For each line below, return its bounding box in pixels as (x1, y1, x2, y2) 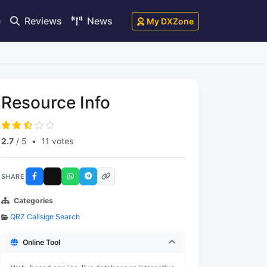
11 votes (41, 136, 73, 146)
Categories (14, 196, 53, 205)
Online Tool (23, 238, 60, 247)
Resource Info (1, 92, 110, 113)
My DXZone (147, 15, 194, 26)
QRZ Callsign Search (10, 212, 80, 221)
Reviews (22, 14, 62, 27)
